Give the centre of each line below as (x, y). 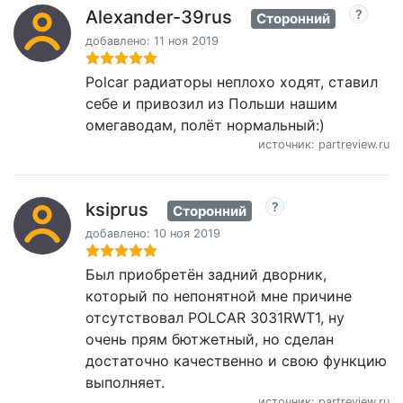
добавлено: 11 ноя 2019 (152, 41)
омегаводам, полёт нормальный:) (205, 125)
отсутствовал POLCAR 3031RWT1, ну (215, 317)
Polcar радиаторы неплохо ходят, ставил (232, 82)
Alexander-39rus (159, 18)
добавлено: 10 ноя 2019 (153, 233)
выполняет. (125, 382)
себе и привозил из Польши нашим (211, 103)
